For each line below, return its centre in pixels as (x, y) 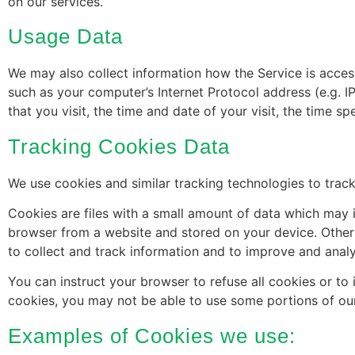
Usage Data (65, 37)
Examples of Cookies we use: (152, 336)
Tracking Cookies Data (119, 146)
